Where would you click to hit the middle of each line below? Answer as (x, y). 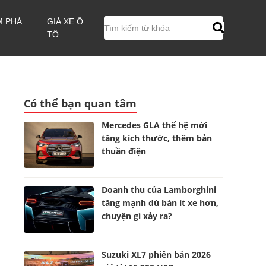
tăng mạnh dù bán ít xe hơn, (160, 203)
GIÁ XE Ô (65, 21)
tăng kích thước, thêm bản (157, 138)
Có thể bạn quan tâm (80, 103)
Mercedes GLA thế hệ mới (155, 125)
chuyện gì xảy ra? (137, 216)
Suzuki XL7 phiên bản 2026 (156, 254)
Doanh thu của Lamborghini (159, 190)
